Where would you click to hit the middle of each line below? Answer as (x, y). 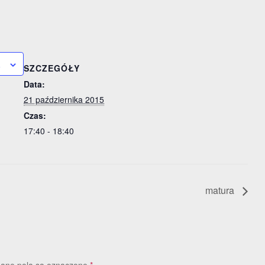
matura (221, 190)
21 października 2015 (64, 99)
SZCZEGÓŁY (52, 68)
